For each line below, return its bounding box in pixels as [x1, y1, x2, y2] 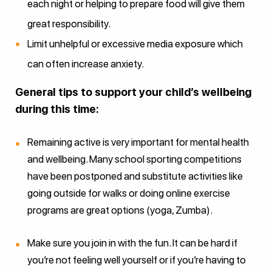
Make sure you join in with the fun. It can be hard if [27, 236, 237, 249]
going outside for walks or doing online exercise [27, 186, 230, 199]
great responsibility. [27, 17, 110, 30]
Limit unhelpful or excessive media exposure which [27, 37, 243, 50]
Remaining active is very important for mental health [27, 135, 249, 148]
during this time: [15, 102, 99, 115]
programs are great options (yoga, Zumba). [27, 203, 212, 216]
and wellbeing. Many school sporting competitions [27, 152, 242, 165]
